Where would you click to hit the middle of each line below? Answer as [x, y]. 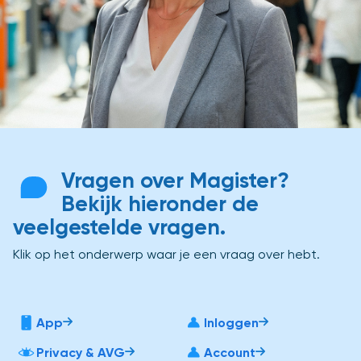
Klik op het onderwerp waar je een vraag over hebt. [166, 255]
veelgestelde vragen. [119, 227]
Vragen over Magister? [175, 180]
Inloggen [231, 322]
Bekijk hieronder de [160, 204]
